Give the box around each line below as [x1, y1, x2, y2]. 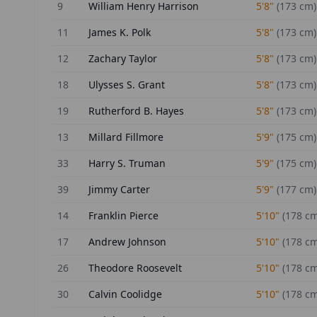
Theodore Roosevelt [88, 261, 182, 275]
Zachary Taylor [88, 52, 157, 65]
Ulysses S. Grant [88, 78, 165, 91]
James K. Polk [88, 25, 151, 39]
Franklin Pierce [88, 209, 158, 222]
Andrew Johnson [88, 235, 166, 248]
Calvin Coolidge [88, 287, 162, 301]
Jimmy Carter [88, 183, 150, 196]
